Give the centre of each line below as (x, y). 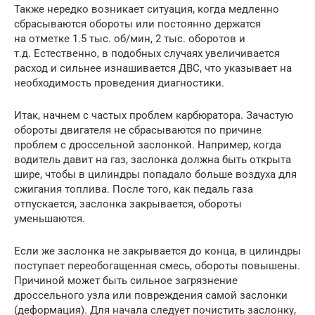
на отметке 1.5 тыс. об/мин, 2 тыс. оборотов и (130, 39)
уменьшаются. (50, 219)
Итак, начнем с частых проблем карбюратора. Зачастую (154, 116)
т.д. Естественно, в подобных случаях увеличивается (147, 54)
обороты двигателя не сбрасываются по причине (138, 130)
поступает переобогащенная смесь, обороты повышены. (157, 266)
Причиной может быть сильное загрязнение (126, 281)
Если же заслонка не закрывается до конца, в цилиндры (157, 251)
